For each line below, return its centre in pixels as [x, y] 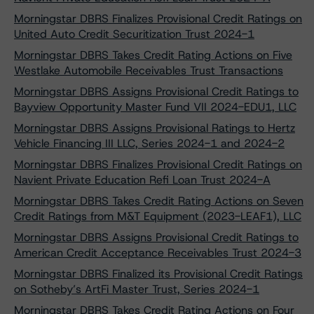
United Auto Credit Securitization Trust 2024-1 [134, 34]
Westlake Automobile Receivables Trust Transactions [149, 70]
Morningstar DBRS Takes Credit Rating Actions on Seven [159, 201]
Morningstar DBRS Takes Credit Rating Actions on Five [153, 55]
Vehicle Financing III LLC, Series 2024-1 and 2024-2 [149, 143]
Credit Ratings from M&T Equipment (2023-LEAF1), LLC [158, 216]
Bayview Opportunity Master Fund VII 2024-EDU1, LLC [155, 107]
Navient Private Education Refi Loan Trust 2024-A [142, 180]
